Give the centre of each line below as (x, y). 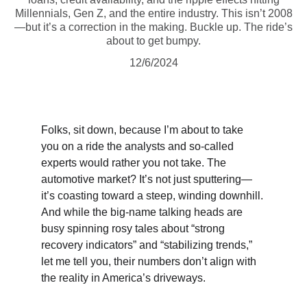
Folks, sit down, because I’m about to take (144, 130)
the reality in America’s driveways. (123, 278)
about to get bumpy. (153, 41)
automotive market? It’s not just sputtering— (147, 179)
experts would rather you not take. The (135, 163)
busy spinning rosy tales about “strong (134, 229)
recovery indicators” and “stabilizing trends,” (148, 245)
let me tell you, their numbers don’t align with (150, 261)
